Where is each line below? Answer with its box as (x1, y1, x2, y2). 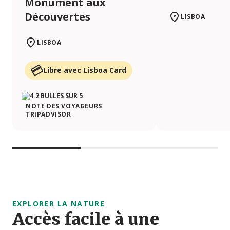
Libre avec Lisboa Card (43, 65, 126, 75)
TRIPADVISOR (26, 110, 71, 119)
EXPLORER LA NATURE (12, 199, 105, 209)
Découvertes (25, 10, 90, 24)
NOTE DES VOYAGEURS (26, 102, 102, 111)
